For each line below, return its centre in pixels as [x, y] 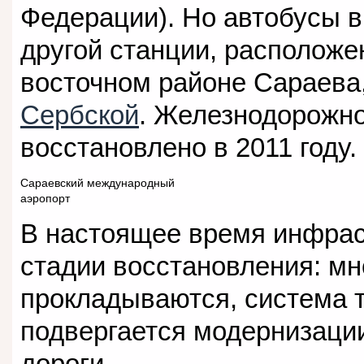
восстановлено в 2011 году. [188, 148]
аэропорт [45, 199]
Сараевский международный [97, 184]
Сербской [80, 115]
